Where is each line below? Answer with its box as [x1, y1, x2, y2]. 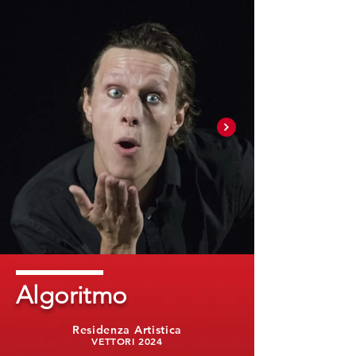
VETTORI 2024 [91, 335, 163, 347]
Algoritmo [16, 281, 127, 310]
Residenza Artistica [72, 323, 183, 337]
